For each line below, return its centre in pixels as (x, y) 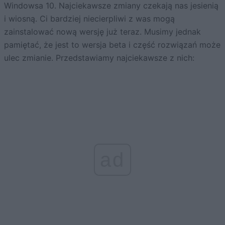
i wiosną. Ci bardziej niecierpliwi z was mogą (89, 18)
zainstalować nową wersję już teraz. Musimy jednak (102, 31)
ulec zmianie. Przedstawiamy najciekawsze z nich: (99, 58)
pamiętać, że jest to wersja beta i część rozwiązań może (112, 44)
